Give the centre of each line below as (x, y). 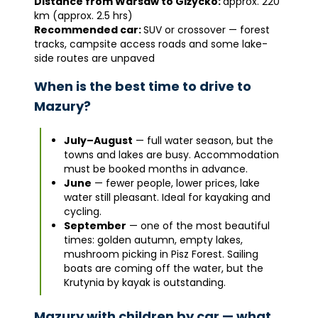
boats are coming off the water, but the (164, 268)
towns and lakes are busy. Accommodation (171, 155)
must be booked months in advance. (156, 169)
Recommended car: (89, 30)
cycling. (83, 212)
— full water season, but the (203, 141)
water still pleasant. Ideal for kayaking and (167, 197)
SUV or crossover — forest (207, 30)
